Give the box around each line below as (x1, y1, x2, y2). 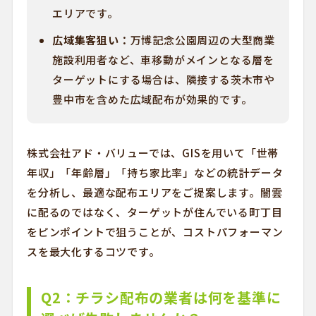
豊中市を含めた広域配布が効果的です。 (51, 92, 253, 107)
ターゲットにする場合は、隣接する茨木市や (51, 72, 275, 87)
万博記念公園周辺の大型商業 (130, 32, 275, 47)
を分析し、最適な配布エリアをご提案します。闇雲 (26, 185, 283, 200)
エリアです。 (51, 6, 119, 20)
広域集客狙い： (51, 32, 130, 47)
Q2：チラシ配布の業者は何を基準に (40, 287, 281, 308)
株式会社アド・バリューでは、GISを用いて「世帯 (26, 145, 279, 160)
